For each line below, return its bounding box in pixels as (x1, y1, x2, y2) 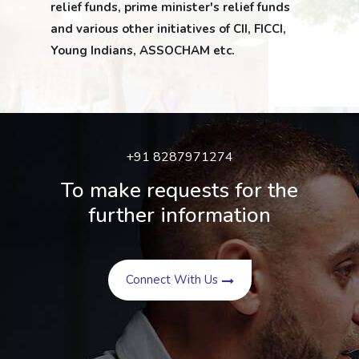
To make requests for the (61, 175, 298, 204)
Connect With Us (125, 271, 218, 288)
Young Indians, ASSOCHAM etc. (50, 42, 235, 58)
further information (88, 200, 271, 229)
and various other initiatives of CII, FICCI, (50, 20, 286, 37)
